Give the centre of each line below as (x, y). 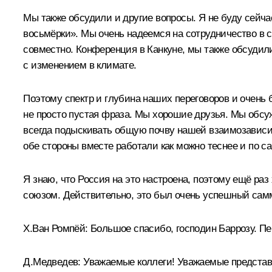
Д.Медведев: (52, 262)
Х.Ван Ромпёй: (56, 229)
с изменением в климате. (80, 66)
